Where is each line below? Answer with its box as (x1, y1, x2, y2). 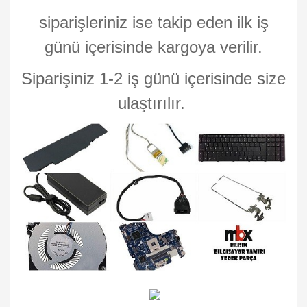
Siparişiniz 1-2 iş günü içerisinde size (21, 69, 286, 88)
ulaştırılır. (117, 94, 190, 112)
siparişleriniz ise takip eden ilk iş (38, 13, 269, 32)
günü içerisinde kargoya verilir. (45, 38, 262, 56)
